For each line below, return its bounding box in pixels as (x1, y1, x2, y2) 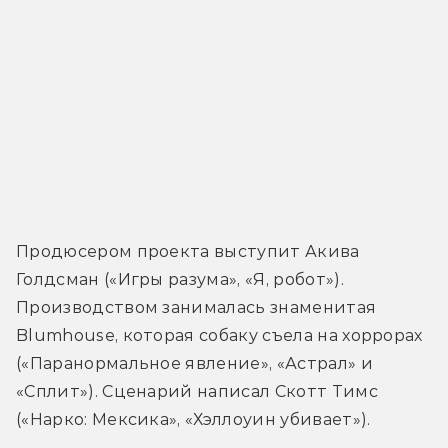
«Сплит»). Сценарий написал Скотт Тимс (16, 381, 378, 401)
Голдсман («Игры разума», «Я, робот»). (16, 269, 344, 289)
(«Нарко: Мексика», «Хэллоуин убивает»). (16, 409, 371, 429)
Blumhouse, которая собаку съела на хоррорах (16, 325, 423, 345)
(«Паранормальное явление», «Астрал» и (16, 353, 373, 373)
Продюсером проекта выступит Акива (16, 241, 360, 261)
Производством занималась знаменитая (16, 297, 377, 317)
